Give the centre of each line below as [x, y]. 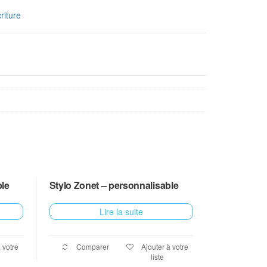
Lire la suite [121, 211]
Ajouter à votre [164, 246]
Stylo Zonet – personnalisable [114, 185]
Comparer [92, 246]
